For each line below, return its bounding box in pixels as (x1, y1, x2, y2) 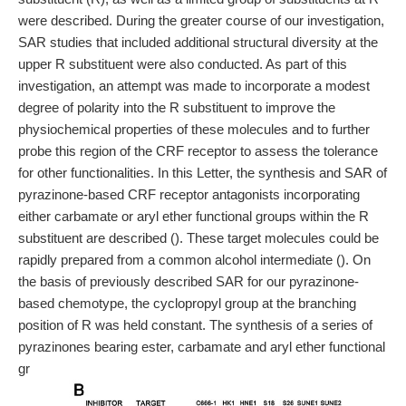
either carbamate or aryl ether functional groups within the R (18, 208, 369, 224)
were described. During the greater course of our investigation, (18, 13, 384, 28)
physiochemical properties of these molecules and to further (18, 121, 370, 137)
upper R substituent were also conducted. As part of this (18, 56, 347, 72)
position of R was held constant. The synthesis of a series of (18, 317, 372, 333)
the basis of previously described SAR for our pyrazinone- (18, 274, 359, 289)
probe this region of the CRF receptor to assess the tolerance (18, 143, 378, 159)
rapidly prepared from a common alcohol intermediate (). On (18, 252, 371, 267)
